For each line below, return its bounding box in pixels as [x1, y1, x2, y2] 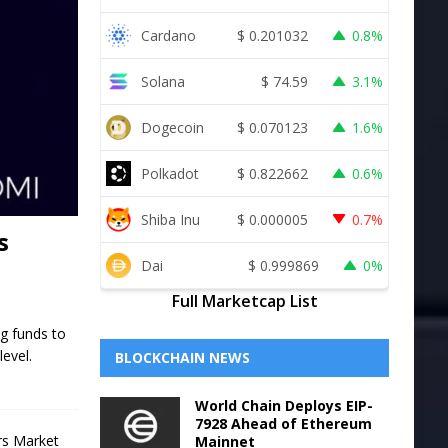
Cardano [140, 25, 196, 45]
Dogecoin [140, 117, 204, 137]
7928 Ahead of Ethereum [194, 414, 372, 433]
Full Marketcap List [171, 290, 318, 312]
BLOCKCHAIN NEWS [114, 348, 250, 367]
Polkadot [140, 163, 199, 183]
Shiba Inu [140, 209, 200, 229]
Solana [140, 71, 185, 91]
